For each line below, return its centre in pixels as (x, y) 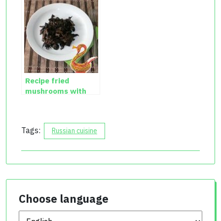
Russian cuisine (74, 130)
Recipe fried (47, 80)
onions (37, 101)
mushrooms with (56, 91)
